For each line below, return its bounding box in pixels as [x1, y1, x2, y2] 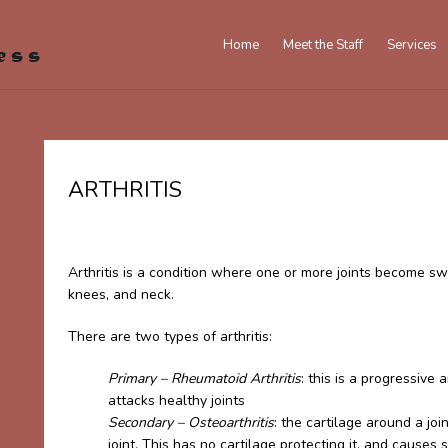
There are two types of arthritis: [68, 327, 272, 346]
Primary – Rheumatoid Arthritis [108, 369, 301, 388]
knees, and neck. [68, 285, 174, 304]
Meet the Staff [283, 36, 363, 54]
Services [387, 36, 437, 54]
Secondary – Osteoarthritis [108, 413, 274, 432]
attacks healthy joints [108, 391, 245, 410]
